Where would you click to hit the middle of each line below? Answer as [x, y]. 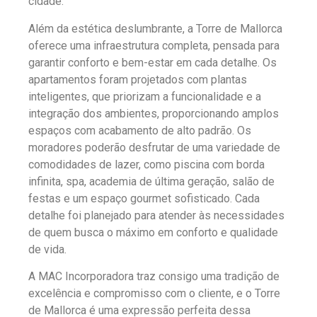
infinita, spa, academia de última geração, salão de [151, 181]
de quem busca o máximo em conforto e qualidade [153, 232]
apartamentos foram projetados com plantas [138, 79]
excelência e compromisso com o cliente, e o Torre [154, 294]
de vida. [47, 249]
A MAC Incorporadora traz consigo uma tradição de [154, 277]
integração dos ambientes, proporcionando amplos [154, 113]
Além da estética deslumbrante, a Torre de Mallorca [155, 28]
